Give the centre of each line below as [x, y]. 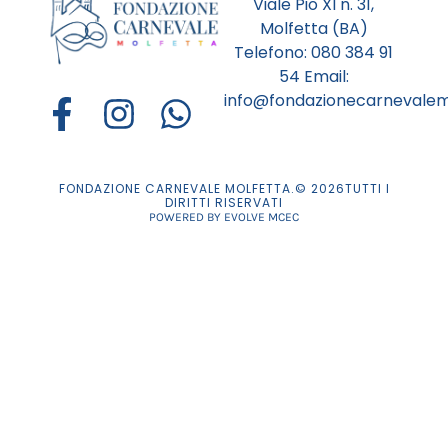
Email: [324, 76]
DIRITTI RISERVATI [224, 203]
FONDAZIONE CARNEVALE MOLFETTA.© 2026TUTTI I [224, 189]
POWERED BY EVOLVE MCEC [224, 217]
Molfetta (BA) [313, 28]
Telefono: [273, 52]
